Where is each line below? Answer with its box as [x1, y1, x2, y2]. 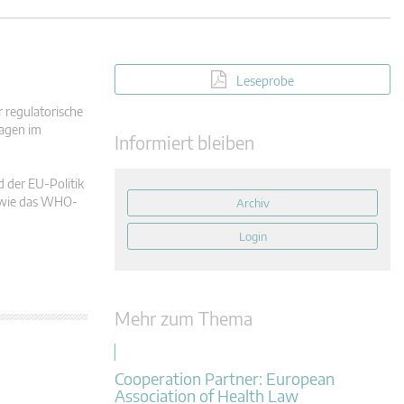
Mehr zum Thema [115, 307, 252, 329]
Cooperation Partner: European [115, 368, 335, 389]
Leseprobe [236, 73, 294, 88]
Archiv [235, 196, 270, 210]
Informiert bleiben [115, 131, 254, 153]
